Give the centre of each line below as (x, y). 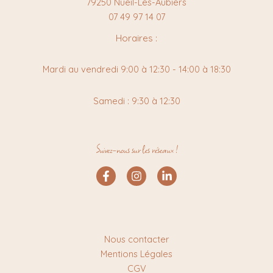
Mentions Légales (136, 254)
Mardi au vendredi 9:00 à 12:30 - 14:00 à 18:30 (136, 69)
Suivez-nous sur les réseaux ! (136, 150)
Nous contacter (136, 239)
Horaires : (136, 37)
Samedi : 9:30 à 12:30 (136, 101)
